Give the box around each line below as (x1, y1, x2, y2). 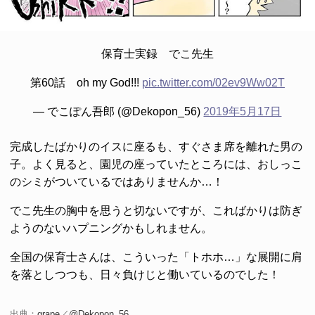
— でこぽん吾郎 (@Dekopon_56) (33, 105, 204, 118)
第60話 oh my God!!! (30, 77, 142, 89)
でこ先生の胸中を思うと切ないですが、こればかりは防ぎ (10, 205, 302, 217)
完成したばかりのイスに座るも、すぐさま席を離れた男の (10, 141, 302, 153)
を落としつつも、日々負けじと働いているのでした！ (10, 269, 280, 281)
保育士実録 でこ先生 (101, 48, 214, 60)
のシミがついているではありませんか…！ (10, 176, 224, 188)
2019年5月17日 (203, 105, 282, 118)
